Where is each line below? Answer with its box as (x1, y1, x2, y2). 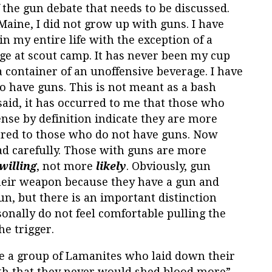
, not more (36, 159, 96, 172)
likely (96, 159, 126, 172)
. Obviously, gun (126, 159, 211, 172)
